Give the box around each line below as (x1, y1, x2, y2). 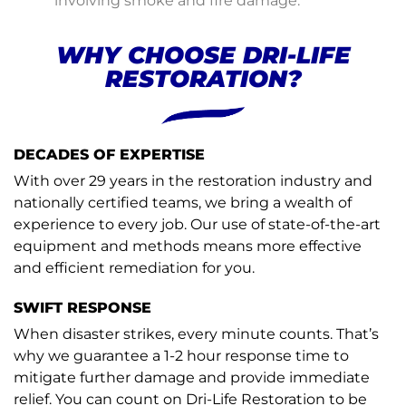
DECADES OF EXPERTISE (14, 146, 205, 164)
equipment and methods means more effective (14, 237, 362, 256)
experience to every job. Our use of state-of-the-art (14, 216, 381, 234)
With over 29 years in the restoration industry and (14, 172, 372, 190)
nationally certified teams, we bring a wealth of (14, 194, 352, 212)
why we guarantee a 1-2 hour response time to (14, 347, 349, 365)
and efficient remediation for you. (14, 259, 255, 277)
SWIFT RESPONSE (14, 299, 151, 317)
